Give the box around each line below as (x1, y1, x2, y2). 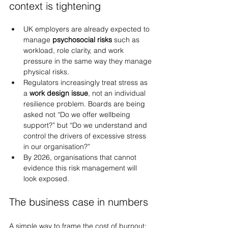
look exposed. (23, 174, 69, 183)
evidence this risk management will (23, 163, 139, 173)
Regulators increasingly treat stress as (23, 78, 150, 87)
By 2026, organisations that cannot (23, 153, 138, 162)
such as (112, 35, 141, 44)
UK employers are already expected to (23, 24, 152, 34)
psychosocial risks (52, 35, 112, 44)
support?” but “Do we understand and (23, 121, 149, 130)
